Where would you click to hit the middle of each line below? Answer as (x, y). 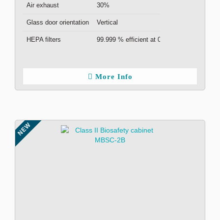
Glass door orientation (58, 22)
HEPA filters (44, 40)
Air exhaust (43, 5)
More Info (114, 77)
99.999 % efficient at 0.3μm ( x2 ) (144, 40)
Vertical (107, 22)
